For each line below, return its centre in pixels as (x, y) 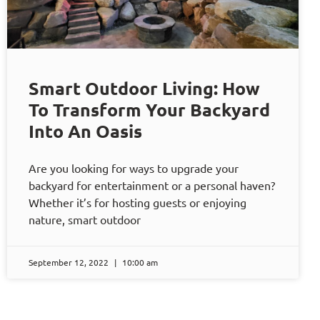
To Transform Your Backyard (149, 110)
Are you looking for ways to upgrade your (134, 168)
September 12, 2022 (70, 262)
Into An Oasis (85, 131)
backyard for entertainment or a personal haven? (152, 185)
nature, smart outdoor (85, 220)
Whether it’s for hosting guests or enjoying (137, 202)
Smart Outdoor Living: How (144, 88)
